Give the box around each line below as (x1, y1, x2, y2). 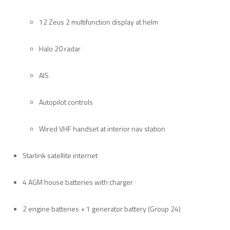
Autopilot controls (39, 96, 93, 107)
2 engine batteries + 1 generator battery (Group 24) (23, 203, 181, 214)
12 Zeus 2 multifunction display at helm (39, 16, 158, 27)
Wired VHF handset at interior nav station (39, 123, 165, 134)
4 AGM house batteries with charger (23, 176, 133, 187)
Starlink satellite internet (23, 149, 98, 161)
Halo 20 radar (39, 43, 81, 54)
